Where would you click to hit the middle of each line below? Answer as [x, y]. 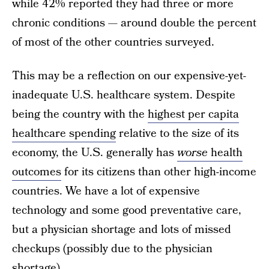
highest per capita [193, 114]
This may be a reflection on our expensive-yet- [129, 76]
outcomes [37, 172]
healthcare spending [64, 134]
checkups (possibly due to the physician [112, 249]
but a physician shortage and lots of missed [122, 230]
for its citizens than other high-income [159, 172]
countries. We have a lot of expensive [106, 191]
